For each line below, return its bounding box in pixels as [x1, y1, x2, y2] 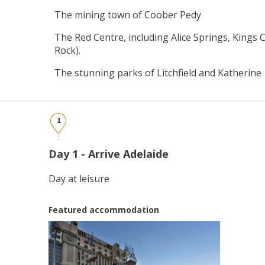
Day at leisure [49, 172, 109, 185]
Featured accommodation [49, 203, 159, 215]
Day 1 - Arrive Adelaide [49, 146, 169, 161]
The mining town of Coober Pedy [54, 8, 201, 21]
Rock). [54, 43, 80, 57]
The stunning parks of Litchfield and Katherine [54, 66, 261, 79]
